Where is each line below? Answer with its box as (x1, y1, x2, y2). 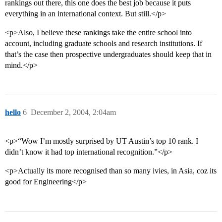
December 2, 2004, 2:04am (31, 108, 116, 117)
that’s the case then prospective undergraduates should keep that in (5, 50, 212, 59)
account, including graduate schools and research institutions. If (5, 39, 202, 48)
